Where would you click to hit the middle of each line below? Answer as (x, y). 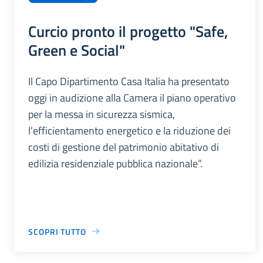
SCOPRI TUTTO (57, 231)
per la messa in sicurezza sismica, (102, 114)
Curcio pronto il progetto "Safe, (128, 31)
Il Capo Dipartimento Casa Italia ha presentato (129, 81)
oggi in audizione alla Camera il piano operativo (132, 97)
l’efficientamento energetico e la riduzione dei (129, 130)
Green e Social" (77, 50)
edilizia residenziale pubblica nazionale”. (115, 163)
